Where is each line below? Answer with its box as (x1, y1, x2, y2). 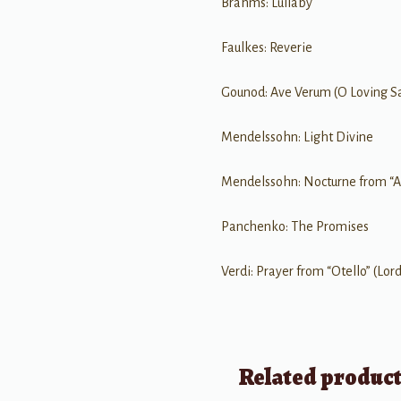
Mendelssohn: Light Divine (221, 129, 374, 144)
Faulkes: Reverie (221, 39, 313, 55)
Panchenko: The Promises (221, 218, 370, 234)
